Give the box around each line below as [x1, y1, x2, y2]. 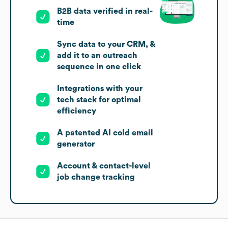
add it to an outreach [57, 51, 137, 60]
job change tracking [57, 173, 135, 182]
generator [57, 140, 95, 149]
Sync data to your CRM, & [57, 40, 155, 49]
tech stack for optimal [57, 96, 141, 104]
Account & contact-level [57, 162, 151, 170]
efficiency [57, 107, 96, 116]
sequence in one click [57, 63, 141, 71]
